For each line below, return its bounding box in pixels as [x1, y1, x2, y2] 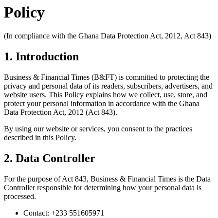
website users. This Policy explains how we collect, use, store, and [4, 91, 207, 99]
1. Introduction [4, 50, 79, 63]
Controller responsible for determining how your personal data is [4, 183, 201, 192]
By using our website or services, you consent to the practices [4, 125, 192, 133]
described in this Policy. [4, 133, 76, 142]
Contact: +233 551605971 [23, 208, 104, 217]
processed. [4, 192, 36, 200]
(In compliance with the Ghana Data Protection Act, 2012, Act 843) [4, 32, 211, 40]
